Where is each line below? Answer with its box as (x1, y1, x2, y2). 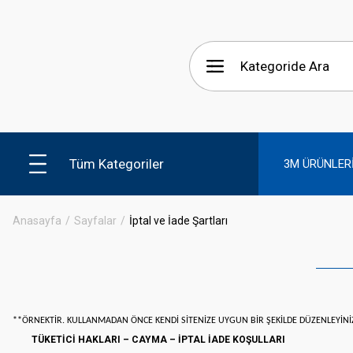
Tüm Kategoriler (69, 155, 164, 172)
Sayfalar (74, 214, 117, 227)
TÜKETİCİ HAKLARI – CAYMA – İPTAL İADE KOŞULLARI (32, 334, 285, 345)
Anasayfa (13, 214, 61, 227)
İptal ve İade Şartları (129, 214, 228, 227)
